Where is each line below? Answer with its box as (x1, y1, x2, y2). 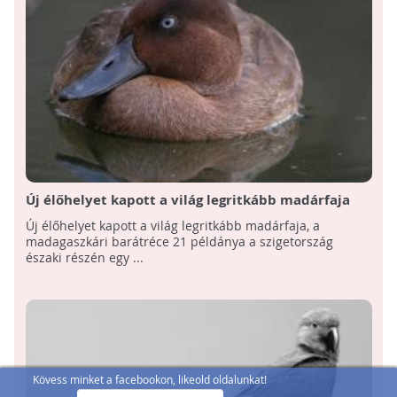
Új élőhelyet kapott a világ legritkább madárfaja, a (25, 217, 320, 235)
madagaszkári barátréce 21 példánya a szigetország (25, 233, 333, 251)
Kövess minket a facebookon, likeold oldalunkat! (33, 372, 267, 386)
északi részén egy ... (25, 249, 144, 267)
